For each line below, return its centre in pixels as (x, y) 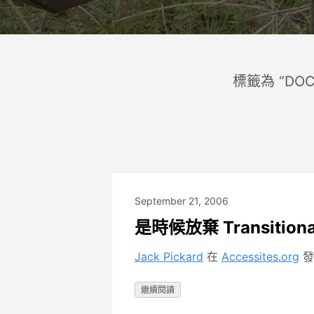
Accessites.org (260, 256)
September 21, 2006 (182, 200)
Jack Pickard (169, 256)
